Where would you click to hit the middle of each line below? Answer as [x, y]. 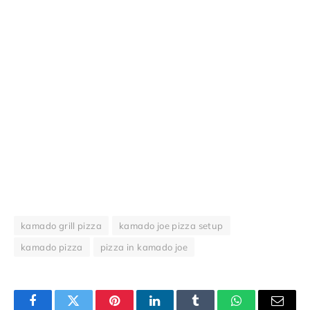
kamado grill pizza [62, 225]
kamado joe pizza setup [171, 225]
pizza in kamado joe [144, 247]
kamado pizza [52, 247]
